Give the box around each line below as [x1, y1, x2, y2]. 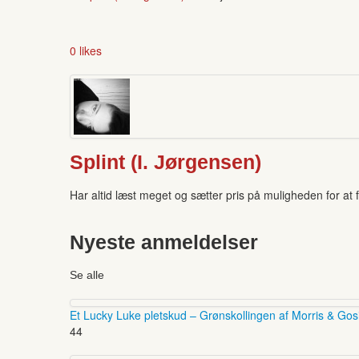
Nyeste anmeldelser [70, 231, 258, 253]
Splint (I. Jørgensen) [70, 151, 261, 173]
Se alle [70, 268, 104, 281]
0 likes [70, 42, 102, 58]
